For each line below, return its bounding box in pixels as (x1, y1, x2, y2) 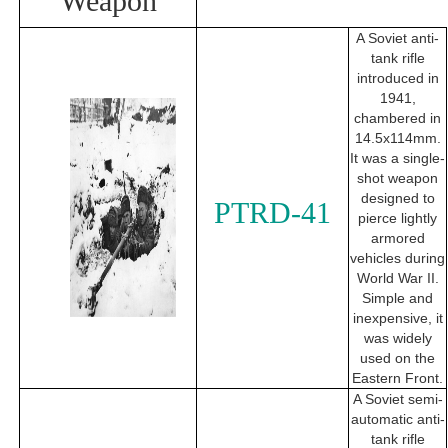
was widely (363, 330, 432, 347)
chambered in (354, 110, 441, 127)
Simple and (362, 290, 433, 307)
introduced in (356, 70, 439, 87)
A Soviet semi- (352, 391, 443, 408)
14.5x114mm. (354, 130, 441, 147)
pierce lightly (358, 210, 437, 227)
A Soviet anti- (356, 30, 439, 47)
